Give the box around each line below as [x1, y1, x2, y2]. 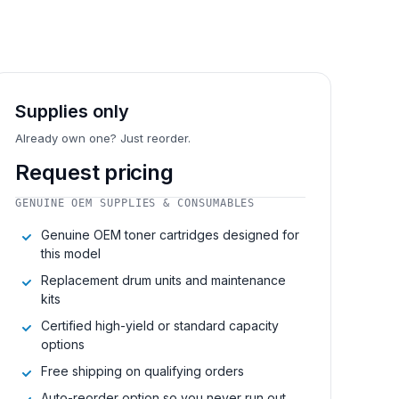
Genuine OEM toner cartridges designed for [41, 226, 299, 242]
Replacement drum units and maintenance [41, 272, 286, 288]
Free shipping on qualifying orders [41, 362, 244, 379]
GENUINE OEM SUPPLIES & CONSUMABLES [15, 196, 256, 209]
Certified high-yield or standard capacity [41, 317, 279, 333]
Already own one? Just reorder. [15, 130, 191, 145]
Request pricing [15, 159, 174, 185]
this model [41, 245, 101, 261]
